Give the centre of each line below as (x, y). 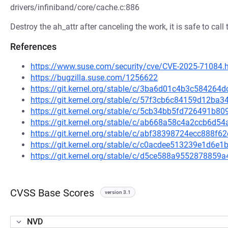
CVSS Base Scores (52, 193)
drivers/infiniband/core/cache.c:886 (75, 7)
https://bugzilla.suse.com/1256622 (94, 78)
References (33, 47)
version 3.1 (118, 192)
